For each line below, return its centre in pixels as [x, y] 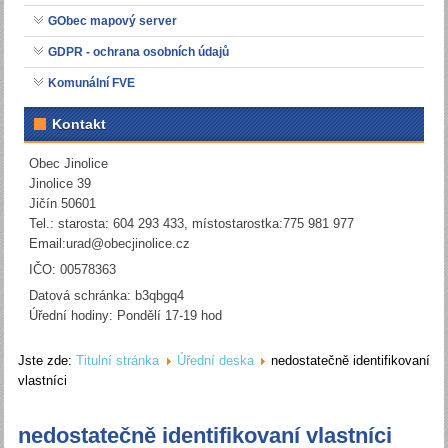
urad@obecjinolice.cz [128, 244]
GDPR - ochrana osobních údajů [139, 52]
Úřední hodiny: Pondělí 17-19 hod [126, 316]
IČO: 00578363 [73, 270]
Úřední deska [215, 361]
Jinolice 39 [60, 184]
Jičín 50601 [63, 204]
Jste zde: [47, 361]
